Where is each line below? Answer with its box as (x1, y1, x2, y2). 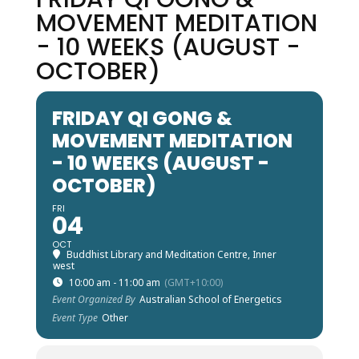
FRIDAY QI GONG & (51, 105, 232, 131)
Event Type (51, 311, 98, 325)
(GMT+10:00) (163, 276, 223, 289)
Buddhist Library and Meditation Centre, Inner (66, 248, 276, 261)
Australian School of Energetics (139, 292, 282, 306)
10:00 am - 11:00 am (68, 276, 160, 289)
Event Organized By (51, 292, 135, 306)
